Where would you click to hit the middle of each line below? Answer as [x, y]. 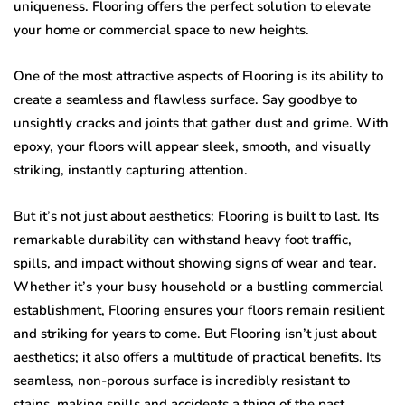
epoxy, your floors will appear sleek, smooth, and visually [192, 147]
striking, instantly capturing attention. [131, 170]
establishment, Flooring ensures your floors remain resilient [199, 311]
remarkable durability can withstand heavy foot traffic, [183, 240]
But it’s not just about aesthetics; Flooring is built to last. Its [196, 217]
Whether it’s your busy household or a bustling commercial [198, 287]
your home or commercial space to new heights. [161, 30]
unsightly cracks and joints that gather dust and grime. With [201, 123]
